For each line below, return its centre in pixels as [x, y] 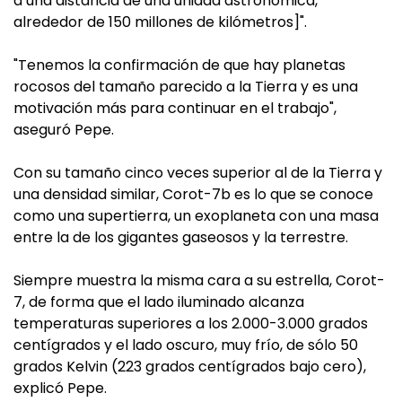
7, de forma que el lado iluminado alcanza [159, 302]
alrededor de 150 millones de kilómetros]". [160, 22]
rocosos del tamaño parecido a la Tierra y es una [186, 87]
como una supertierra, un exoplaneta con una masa [196, 216]
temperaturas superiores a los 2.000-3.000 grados [191, 323]
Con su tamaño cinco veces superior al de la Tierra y [198, 173]
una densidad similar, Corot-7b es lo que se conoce [193, 194]
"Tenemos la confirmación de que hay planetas [179, 65]
